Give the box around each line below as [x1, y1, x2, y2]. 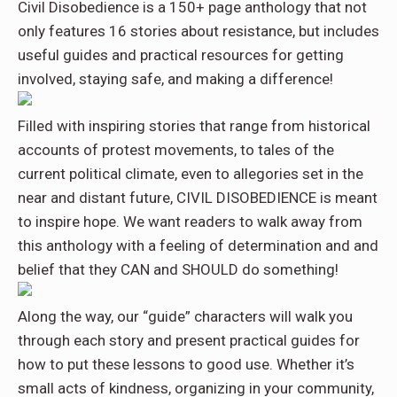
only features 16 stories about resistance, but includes [18, 22, 379, 41]
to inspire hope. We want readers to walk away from [18, 213, 362, 231]
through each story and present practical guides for [18, 331, 360, 350]
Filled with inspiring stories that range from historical [18, 117, 370, 136]
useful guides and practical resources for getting [18, 46, 344, 65]
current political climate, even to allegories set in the [18, 165, 363, 183]
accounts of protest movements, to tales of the [18, 141, 334, 160]
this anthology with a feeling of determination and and [18, 237, 378, 255]
